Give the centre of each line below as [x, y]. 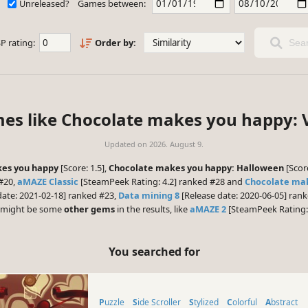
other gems [89, 209]
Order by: [115, 43]
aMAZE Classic [48, 182]
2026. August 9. [176, 144]
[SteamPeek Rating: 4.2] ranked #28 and [162, 182]
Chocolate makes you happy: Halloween [196, 168]
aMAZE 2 [208, 209]
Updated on [127, 144]
